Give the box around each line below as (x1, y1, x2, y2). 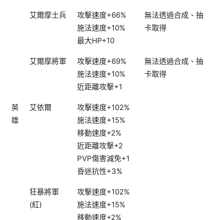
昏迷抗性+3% (77, 166, 122, 176)
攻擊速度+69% (77, 56, 126, 66)
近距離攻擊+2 (77, 141, 123, 151)
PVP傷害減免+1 (77, 154, 130, 164)
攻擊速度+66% (77, 10, 126, 20)
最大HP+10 (77, 36, 114, 46)
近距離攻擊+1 (77, 82, 122, 92)
